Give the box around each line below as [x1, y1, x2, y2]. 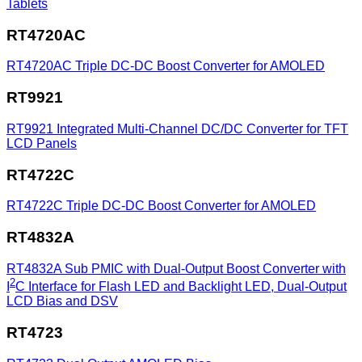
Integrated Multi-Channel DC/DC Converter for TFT [57, 121, 348, 136]
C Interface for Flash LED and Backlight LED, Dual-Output [15, 280, 347, 294]
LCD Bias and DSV [6, 294, 118, 309]
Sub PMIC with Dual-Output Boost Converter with [65, 261, 346, 276]
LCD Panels [6, 136, 77, 150]
